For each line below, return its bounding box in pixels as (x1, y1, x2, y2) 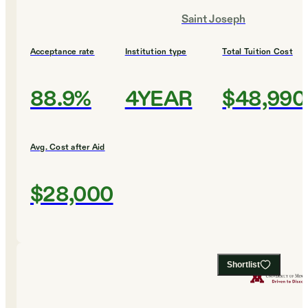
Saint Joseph (181, 12, 245, 27)
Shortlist (227, 260, 260, 270)
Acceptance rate (30, 46, 95, 58)
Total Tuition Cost (222, 46, 293, 58)
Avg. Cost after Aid (30, 142, 105, 153)
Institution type (124, 46, 187, 58)
